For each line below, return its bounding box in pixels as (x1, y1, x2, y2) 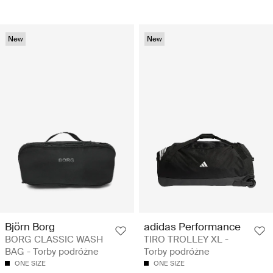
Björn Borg (5, 220, 55, 234)
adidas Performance (144, 220, 241, 234)
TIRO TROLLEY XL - (144, 233, 229, 246)
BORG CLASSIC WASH (5, 233, 103, 246)
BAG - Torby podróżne (5, 246, 99, 258)
